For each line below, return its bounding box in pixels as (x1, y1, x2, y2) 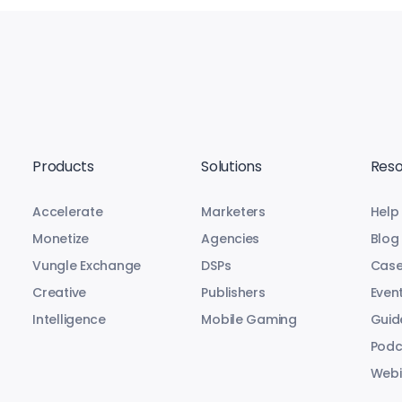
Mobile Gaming (201, 310, 297, 329)
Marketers (201, 203, 266, 222)
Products (32, 156, 94, 178)
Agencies (201, 230, 260, 249)
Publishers (201, 284, 266, 302)
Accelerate (32, 203, 103, 222)
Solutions (201, 156, 262, 178)
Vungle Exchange (32, 257, 142, 275)
